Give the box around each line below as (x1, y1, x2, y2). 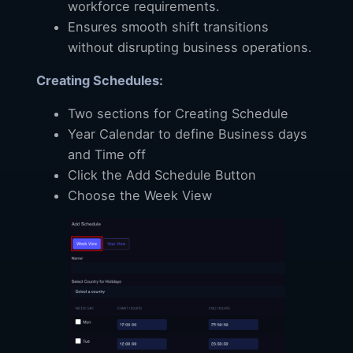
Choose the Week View (68, 187, 212, 203)
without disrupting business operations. (68, 39, 312, 55)
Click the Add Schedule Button (68, 166, 256, 183)
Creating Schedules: (36, 72, 163, 88)
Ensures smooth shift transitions (68, 18, 269, 35)
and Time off (68, 146, 146, 162)
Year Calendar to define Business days (68, 125, 307, 142)
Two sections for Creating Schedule (68, 105, 288, 121)
